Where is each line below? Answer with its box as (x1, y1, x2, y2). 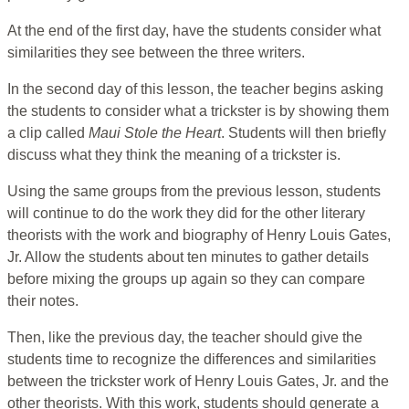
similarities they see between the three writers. (7, 45, 305, 61)
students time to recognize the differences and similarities (7, 351, 376, 368)
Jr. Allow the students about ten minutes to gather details (7, 249, 369, 266)
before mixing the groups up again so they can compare (7, 271, 365, 288)
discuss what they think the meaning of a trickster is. (7, 147, 344, 163)
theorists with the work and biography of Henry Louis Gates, (7, 227, 391, 244)
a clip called (7, 125, 89, 142)
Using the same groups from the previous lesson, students (7, 184, 381, 200)
